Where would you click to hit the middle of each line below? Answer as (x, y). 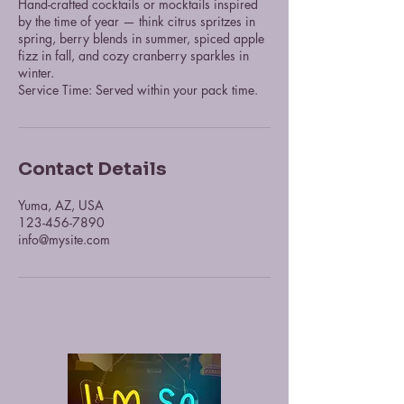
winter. (36, 73)
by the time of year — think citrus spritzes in (137, 21)
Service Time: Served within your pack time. (138, 90)
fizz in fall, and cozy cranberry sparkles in (133, 55)
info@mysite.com (64, 239)
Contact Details (92, 169)
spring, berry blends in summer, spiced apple (141, 38)
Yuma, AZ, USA (61, 205)
